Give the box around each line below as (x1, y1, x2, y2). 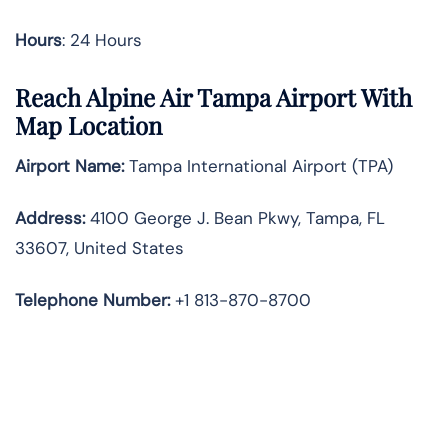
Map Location (15, 109, 162, 142)
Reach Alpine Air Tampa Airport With (15, 81, 412, 114)
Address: (15, 207, 85, 230)
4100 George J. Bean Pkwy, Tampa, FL (85, 207, 385, 230)
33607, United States (15, 237, 184, 260)
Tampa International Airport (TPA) (124, 155, 393, 178)
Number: (103, 289, 170, 312)
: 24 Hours (62, 28, 142, 51)
